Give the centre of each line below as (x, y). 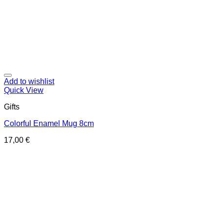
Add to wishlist (29, 81)
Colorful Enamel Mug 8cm (49, 123)
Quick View (24, 90)
